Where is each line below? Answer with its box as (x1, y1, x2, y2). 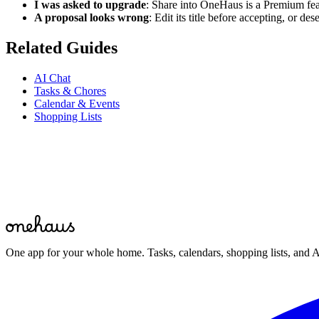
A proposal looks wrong (34, 11, 149, 24)
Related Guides (6, 38, 117, 57)
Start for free (23, 216, 79, 229)
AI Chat (34, 71, 70, 84)
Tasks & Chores (34, 84, 106, 97)
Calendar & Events (34, 97, 120, 110)
